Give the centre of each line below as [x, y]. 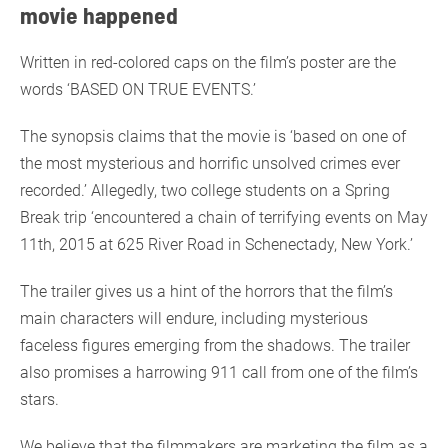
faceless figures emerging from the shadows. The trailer [215, 345]
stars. [39, 399]
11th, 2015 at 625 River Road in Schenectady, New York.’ [216, 244]
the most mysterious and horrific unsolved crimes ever [210, 163]
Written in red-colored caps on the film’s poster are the [208, 62]
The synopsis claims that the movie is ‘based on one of [213, 136]
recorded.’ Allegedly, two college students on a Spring [205, 190]
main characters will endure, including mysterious [194, 318]
